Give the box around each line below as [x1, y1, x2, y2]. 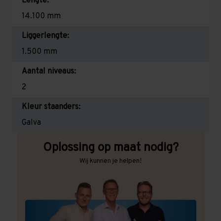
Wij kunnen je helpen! [79, 156, 142, 165]
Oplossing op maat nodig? [42, 140, 179, 155]
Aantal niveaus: [22, 66, 76, 76]
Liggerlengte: [22, 31, 69, 41]
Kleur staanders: [22, 102, 80, 112]
